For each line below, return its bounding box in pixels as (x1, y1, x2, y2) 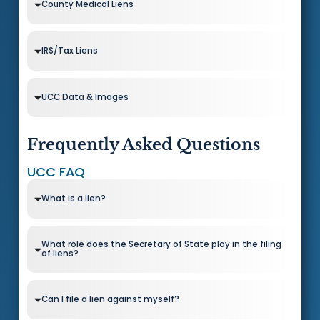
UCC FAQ (27, 163, 86, 181)
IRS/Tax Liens (41, 44, 98, 56)
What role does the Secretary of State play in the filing (41, 239, 281, 251)
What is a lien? (41, 193, 106, 205)
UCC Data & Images (41, 91, 129, 103)
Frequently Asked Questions (27, 135, 261, 155)
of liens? (41, 248, 79, 260)
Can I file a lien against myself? (41, 294, 179, 306)
